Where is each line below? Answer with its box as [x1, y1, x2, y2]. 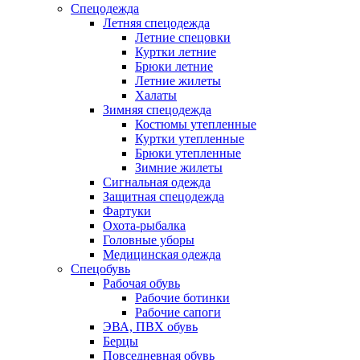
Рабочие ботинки [135, 291, 230, 305]
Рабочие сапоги [135, 305, 221, 320]
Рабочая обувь [103, 276, 180, 291]
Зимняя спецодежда [103, 103, 211, 117]
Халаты [135, 88, 177, 103]
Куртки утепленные [135, 132, 244, 146]
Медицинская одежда [103, 247, 221, 262]
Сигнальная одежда [103, 175, 211, 190]
